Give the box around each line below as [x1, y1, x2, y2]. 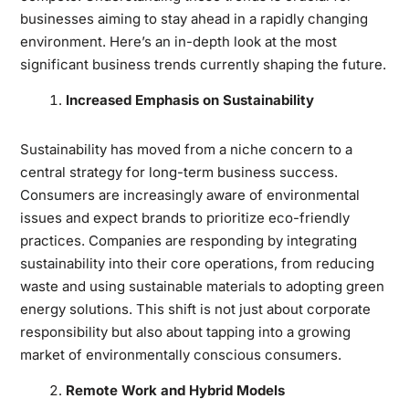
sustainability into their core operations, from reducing [19, 254, 374, 272]
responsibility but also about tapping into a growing [19, 322, 351, 341]
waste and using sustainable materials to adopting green [19, 277, 384, 295]
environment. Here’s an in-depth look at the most [19, 32, 337, 50]
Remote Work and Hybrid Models [65, 381, 285, 399]
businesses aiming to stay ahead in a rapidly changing [19, 9, 368, 27]
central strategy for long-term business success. [19, 163, 338, 181]
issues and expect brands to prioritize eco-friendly [19, 208, 350, 226]
